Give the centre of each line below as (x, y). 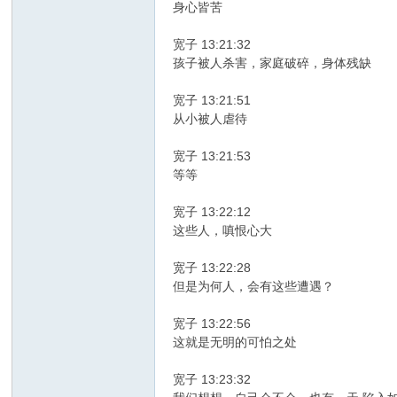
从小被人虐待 (210, 119)
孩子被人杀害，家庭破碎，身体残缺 (272, 63)
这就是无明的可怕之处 (235, 343)
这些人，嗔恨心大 (223, 231)
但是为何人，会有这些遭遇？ (254, 287)
